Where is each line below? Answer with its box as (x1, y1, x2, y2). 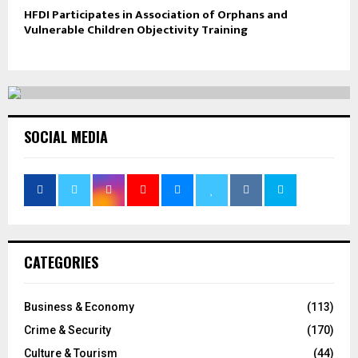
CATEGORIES (24, 252, 98, 273)
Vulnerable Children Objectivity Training (24, 20, 250, 41)
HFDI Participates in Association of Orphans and (24, 5, 288, 26)
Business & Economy (24, 300, 134, 314)
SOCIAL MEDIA (24, 126, 108, 148)
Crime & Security (24, 324, 111, 337)
